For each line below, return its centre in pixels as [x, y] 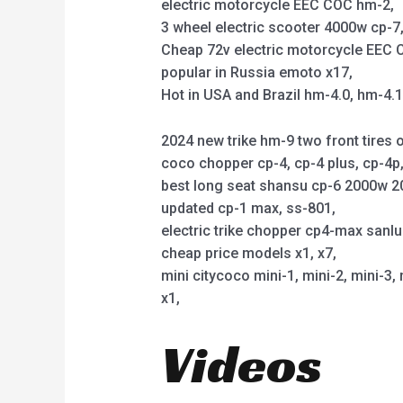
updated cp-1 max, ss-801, [248, 208]
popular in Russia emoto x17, [256, 73]
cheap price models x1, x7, [248, 253]
